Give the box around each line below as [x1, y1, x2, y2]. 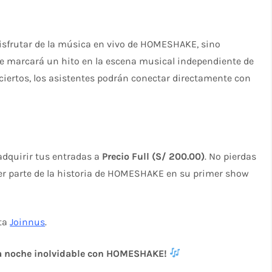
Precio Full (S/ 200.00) [102, 150, 205, 162]
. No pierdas [205, 150, 257, 162]
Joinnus [10, 216, 46, 228]
